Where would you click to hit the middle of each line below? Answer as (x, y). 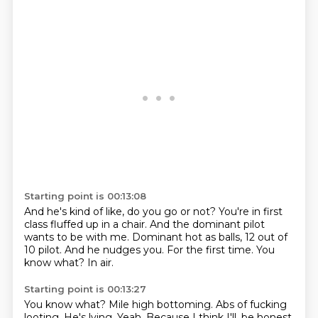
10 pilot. (44, 250)
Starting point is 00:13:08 (85, 196)
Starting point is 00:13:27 (85, 289)
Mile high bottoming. (162, 305)
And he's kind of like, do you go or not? (121, 212)
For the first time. (211, 250)
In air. (100, 263)
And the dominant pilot (207, 224)
